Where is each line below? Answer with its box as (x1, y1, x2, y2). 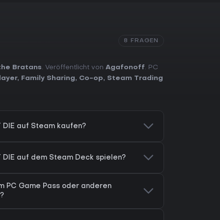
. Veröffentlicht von (42, 64, 106, 71)
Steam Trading (107, 75, 163, 82)
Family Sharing (21, 75, 75, 82)
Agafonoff (106, 64, 145, 71)
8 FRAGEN (124, 38, 159, 44)
